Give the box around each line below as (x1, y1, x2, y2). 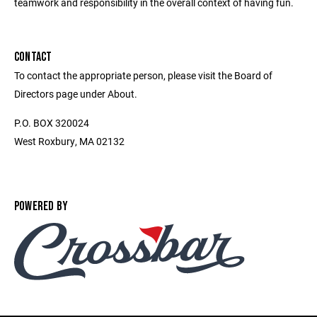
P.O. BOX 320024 (14, 115, 89, 129)
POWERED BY (14, 198, 69, 214)
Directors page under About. (14, 86, 137, 100)
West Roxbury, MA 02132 (14, 134, 125, 148)
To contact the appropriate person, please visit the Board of (14, 68, 272, 82)
